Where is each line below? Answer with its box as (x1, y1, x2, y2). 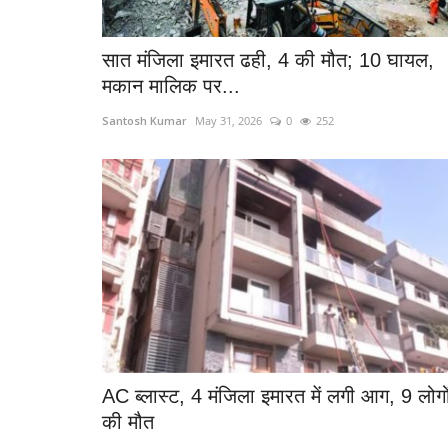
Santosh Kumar (102, 113, 187, 129)
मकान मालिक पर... (102, 75, 240, 98)
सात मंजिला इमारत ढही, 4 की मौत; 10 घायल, (102, 49, 434, 72)
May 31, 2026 (195, 113, 262, 129)
